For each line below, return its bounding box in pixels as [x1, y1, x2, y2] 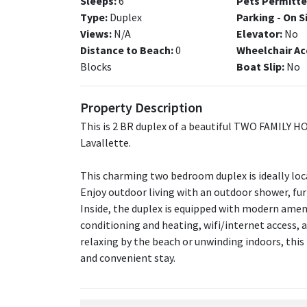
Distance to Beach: [80, 43, 173, 57]
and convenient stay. [80, 251, 175, 265]
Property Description [80, 99, 203, 116]
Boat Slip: [236, 60, 285, 73]
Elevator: [236, 27, 283, 40]
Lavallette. [80, 136, 131, 149]
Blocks [80, 60, 112, 73]
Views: [80, 27, 112, 40]
